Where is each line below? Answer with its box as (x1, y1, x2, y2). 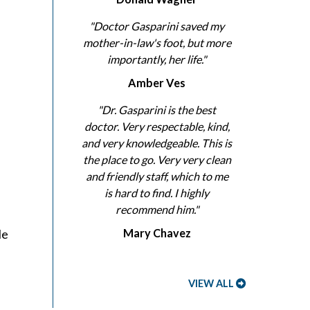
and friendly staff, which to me (85, 170, 228, 183)
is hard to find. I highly (104, 186, 209, 200)
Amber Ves (128, 76, 185, 90)
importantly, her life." (107, 53, 206, 66)
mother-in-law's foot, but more (82, 36, 231, 50)
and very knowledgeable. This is (82, 136, 232, 150)
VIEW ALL (188, 277, 234, 290)
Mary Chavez (122, 226, 191, 240)
